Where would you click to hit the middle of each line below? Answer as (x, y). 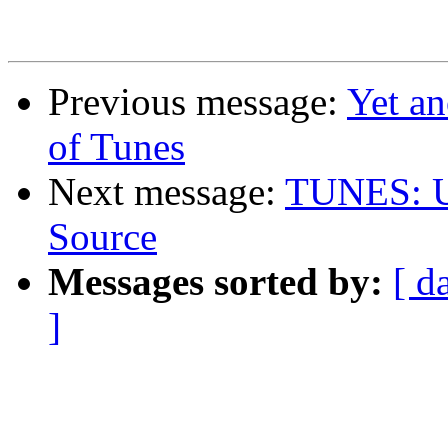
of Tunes (116, 147)
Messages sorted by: (215, 282)
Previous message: (197, 102)
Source (102, 237)
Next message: (166, 192)
